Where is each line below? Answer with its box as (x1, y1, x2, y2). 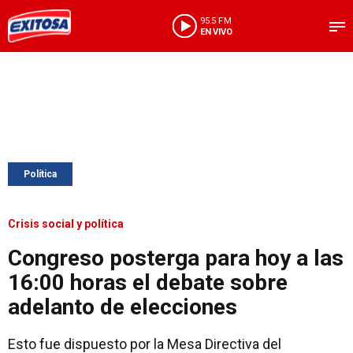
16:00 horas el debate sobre (8, 269, 288, 295)
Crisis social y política (8, 217, 124, 230)
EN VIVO (199, 26, 232, 37)
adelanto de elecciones (8, 294, 237, 320)
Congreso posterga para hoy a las (8, 245, 344, 271)
